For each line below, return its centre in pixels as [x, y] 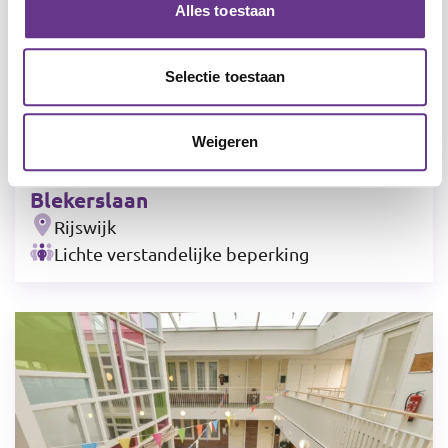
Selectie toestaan [225, 76]
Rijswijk [85, 227]
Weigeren [225, 142]
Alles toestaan [225, 11]
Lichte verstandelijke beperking [181, 254]
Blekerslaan [89, 200]
